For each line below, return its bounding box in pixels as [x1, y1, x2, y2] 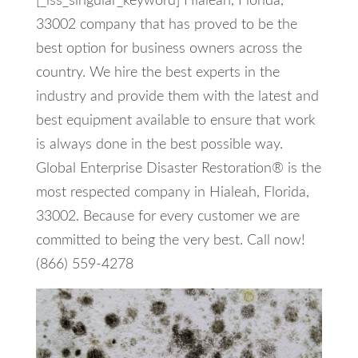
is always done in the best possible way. [35, 137, 283, 152]
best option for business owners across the [35, 42, 302, 56]
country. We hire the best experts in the [35, 66, 280, 80]
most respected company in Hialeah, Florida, [35, 185, 309, 200]
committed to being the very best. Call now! [35, 233, 305, 248]
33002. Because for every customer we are [35, 209, 300, 224]
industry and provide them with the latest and [35, 89, 319, 104]
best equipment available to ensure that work [35, 113, 316, 128]
